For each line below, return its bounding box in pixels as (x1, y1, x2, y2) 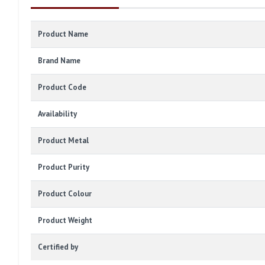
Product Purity (38, 161, 89, 172)
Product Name (38, 28, 88, 39)
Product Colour (38, 188, 92, 199)
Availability (38, 108, 77, 119)
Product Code (38, 82, 86, 92)
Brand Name (38, 55, 80, 66)
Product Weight (38, 215, 92, 225)
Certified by (38, 241, 78, 252)
